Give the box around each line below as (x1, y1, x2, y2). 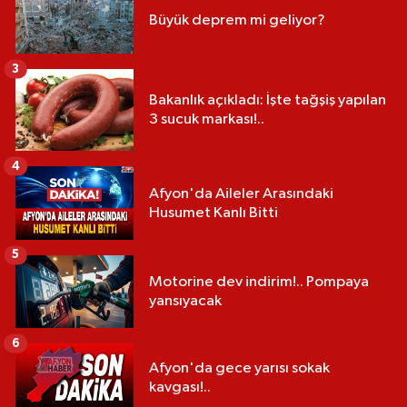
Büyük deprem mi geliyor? (149, 13, 325, 29)
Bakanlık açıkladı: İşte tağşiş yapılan (149, 93, 386, 109)
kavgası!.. (149, 380, 211, 396)
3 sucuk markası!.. (149, 112, 264, 128)
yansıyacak (149, 293, 222, 310)
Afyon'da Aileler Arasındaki (149, 185, 333, 202)
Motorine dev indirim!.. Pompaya (149, 274, 369, 291)
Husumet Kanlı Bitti (149, 204, 278, 221)
